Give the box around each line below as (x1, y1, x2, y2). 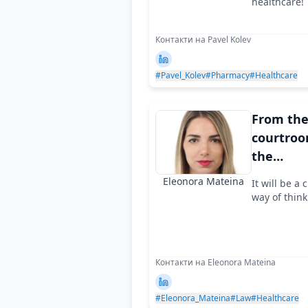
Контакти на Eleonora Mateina (155, 256, 276, 268)
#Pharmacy (206, 69, 250, 81)
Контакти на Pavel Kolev (155, 34, 251, 45)
